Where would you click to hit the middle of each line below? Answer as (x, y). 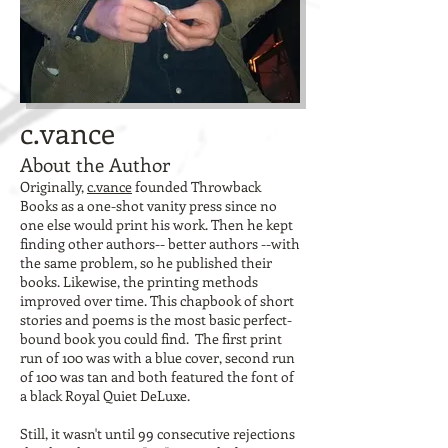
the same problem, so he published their (146, 262)
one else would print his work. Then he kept (156, 224)
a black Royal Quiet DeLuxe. (105, 395)
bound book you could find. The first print (151, 338)
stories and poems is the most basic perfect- (156, 319)
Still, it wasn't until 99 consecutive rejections (157, 433)
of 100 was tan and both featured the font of (157, 376)
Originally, (53, 186)
